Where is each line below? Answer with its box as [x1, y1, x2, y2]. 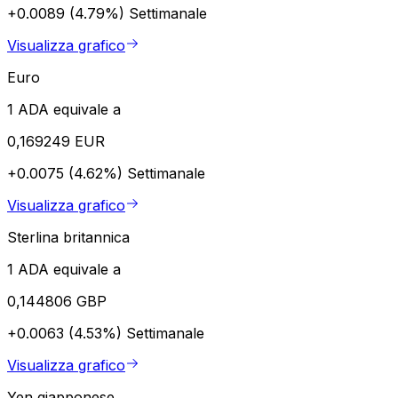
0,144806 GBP [7, 291, 107, 310]
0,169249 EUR [7, 131, 105, 150]
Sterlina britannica [7, 227, 130, 246]
